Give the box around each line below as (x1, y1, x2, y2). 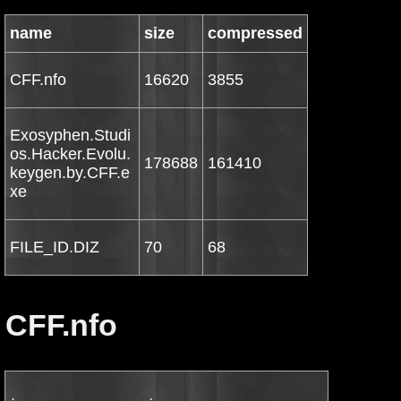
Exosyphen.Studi (10, 126, 131, 144)
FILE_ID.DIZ (10, 238, 99, 256)
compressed (208, 24, 303, 42)
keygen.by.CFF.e (10, 164, 130, 182)
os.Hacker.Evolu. (10, 145, 131, 163)
